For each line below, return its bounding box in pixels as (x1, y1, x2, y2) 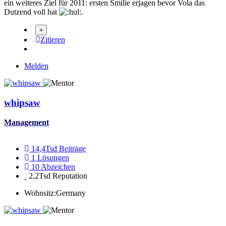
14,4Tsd (31, 144, 57, 153)
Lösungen (37, 153, 69, 162)
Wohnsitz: (24, 188, 56, 197)
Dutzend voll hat (4, 8, 59, 17)
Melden (24, 62, 48, 71)
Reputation (52, 171, 87, 180)
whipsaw (4, 97, 40, 108)
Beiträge (59, 144, 86, 153)
